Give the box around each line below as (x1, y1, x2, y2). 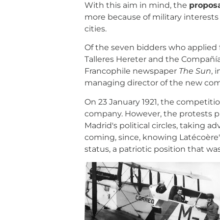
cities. (84, 24, 107, 33)
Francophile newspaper (84, 66, 179, 76)
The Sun (179, 66, 211, 76)
